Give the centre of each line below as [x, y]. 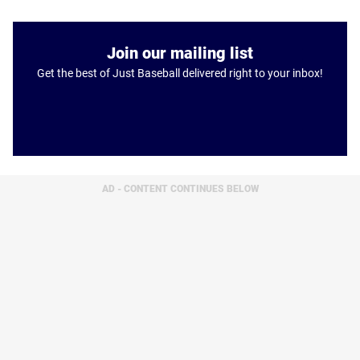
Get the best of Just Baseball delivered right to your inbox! [180, 73]
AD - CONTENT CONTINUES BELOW [180, 189]
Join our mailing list [180, 53]
